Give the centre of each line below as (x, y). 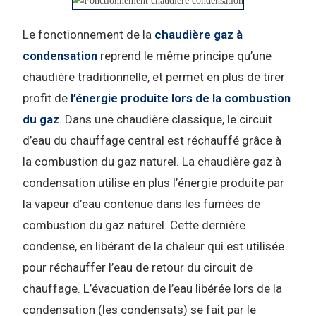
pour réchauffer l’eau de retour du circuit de (138, 268)
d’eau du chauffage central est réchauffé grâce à (152, 141)
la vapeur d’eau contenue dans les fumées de (142, 204)
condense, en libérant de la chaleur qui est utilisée (154, 247)
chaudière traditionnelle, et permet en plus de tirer (154, 77)
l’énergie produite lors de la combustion (181, 98)
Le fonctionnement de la (89, 35)
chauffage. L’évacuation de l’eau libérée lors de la (153, 289)
